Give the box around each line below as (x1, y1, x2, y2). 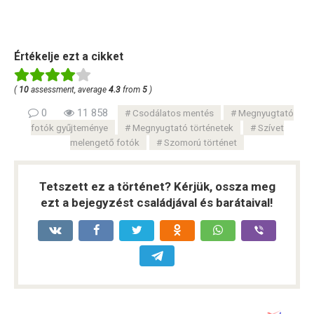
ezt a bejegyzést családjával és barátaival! (41, 195, 273, 210)
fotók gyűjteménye (30, 121, 108, 133)
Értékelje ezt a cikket (14, 49, 123, 63)
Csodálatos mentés (132, 107, 214, 118)
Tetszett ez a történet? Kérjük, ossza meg (39, 179, 275, 193)
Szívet (257, 121, 284, 133)
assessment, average (29, 84, 109, 95)
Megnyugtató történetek (132, 121, 233, 133)
